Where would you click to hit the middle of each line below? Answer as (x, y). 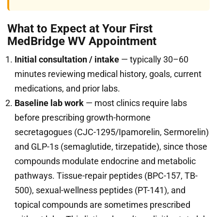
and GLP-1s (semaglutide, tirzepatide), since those (111, 147)
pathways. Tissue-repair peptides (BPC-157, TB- (106, 176)
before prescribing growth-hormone (83, 117)
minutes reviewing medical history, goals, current (108, 74)
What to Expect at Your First (80, 29)
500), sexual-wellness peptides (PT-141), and (100, 190)
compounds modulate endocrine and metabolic (105, 161)
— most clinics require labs (135, 103)
